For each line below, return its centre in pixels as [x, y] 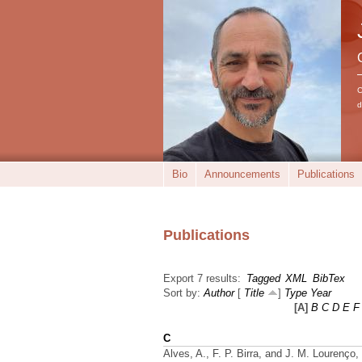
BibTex [328, 278]
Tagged [263, 278]
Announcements [242, 174]
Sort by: [183, 293]
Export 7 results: [202, 278]
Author [219, 293]
